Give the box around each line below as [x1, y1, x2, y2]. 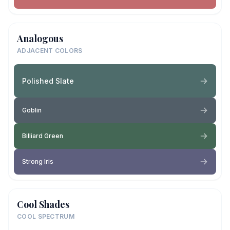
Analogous [17, 32, 63, 45]
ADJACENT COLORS [17, 47, 83, 54]
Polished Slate [22, 76, 74, 85]
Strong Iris [22, 158, 53, 165]
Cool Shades [17, 198, 69, 210]
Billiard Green [22, 132, 63, 140]
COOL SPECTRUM [17, 213, 74, 220]
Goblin [22, 106, 42, 114]
